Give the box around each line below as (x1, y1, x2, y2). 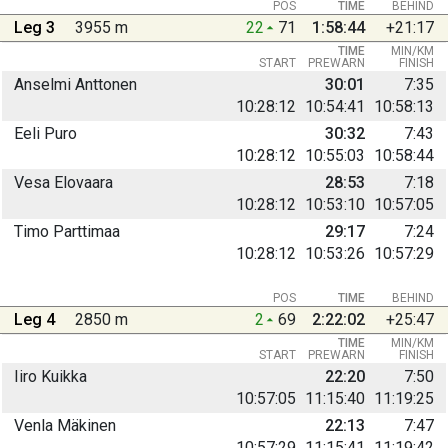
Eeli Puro (14, 123, 77, 143)
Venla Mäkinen (14, 415, 116, 435)
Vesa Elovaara (14, 172, 113, 192)
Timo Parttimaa (14, 221, 120, 241)
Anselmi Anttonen (14, 74, 137, 94)
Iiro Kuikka (14, 366, 87, 386)
